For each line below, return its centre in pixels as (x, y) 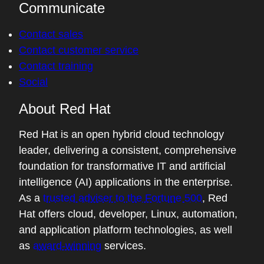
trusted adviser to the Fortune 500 (123, 198)
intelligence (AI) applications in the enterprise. (126, 182)
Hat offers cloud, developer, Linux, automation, (128, 214)
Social (33, 82)
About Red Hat (65, 109)
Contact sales (51, 34)
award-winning (67, 246)
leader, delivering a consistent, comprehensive (128, 150)
